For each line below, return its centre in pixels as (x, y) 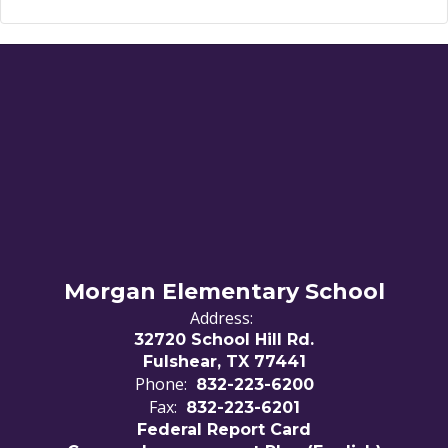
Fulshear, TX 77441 (224, 361)
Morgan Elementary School (224, 291)
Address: (221, 317)
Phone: (160, 383)
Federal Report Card (224, 429)
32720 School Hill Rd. (224, 339)
